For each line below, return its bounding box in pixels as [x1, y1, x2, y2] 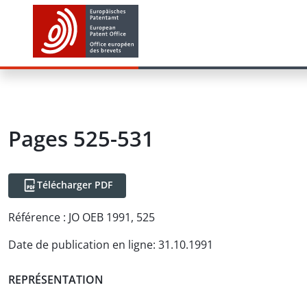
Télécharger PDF [37, 178, 112, 191]
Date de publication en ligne [8, 237, 153, 252]
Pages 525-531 [8, 124, 154, 153]
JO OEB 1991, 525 [69, 210, 155, 225]
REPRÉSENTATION [8, 271, 103, 287]
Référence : [8, 210, 66, 225]
